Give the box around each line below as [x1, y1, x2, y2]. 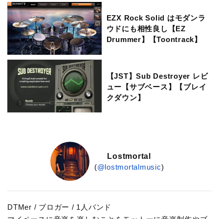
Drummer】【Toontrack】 [106, 35, 202, 44]
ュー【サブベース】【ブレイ [106, 82, 207, 91]
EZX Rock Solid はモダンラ [106, 14, 206, 22]
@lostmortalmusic [97, 162, 161, 171]
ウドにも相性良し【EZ [106, 24, 186, 33]
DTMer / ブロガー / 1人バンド [7, 203, 111, 212]
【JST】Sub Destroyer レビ [106, 71, 208, 80]
